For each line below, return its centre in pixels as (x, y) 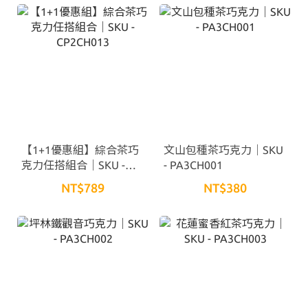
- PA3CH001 (193, 165)
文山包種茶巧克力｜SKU (223, 150)
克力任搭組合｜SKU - (73, 165)
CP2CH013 (48, 180)
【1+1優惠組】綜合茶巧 (80, 150)
